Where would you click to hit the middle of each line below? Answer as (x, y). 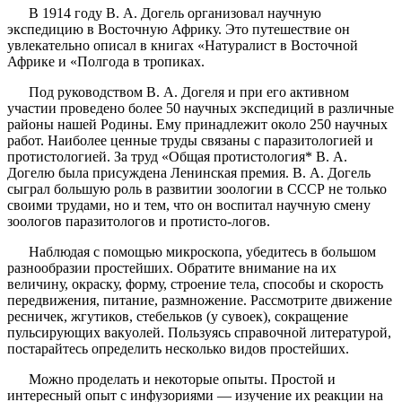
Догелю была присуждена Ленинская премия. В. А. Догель (189, 173)
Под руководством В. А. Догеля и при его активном (178, 92)
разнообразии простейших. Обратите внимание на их (172, 268)
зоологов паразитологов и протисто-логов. (140, 222)
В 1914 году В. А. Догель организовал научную (164, 13)
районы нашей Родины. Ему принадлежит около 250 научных (197, 125)
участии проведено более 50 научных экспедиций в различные (201, 109)
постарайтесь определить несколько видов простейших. (180, 349)
